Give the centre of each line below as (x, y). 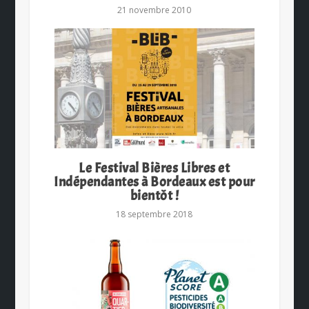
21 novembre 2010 (154, 10)
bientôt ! (154, 196)
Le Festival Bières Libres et (154, 168)
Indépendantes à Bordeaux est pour (154, 182)
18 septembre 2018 (154, 215)
